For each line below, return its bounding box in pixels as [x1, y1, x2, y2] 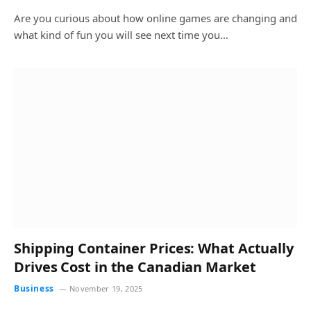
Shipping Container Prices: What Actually [14, 238, 294, 258]
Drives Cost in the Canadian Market [14, 257, 256, 276]
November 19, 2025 [69, 283, 143, 294]
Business [14, 282, 54, 294]
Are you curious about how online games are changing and [14, 11, 297, 25]
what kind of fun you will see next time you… [14, 28, 228, 42]
